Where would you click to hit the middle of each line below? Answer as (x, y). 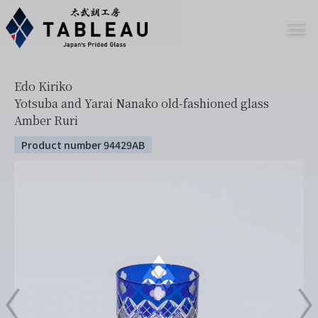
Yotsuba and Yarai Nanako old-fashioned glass (142, 103)
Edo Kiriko (43, 86)
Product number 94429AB (83, 145)
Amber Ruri (46, 120)
